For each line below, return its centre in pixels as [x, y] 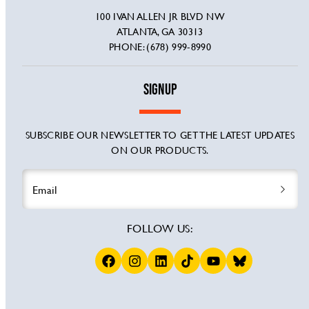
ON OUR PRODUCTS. [160, 150]
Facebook [118, 256]
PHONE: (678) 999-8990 [160, 46]
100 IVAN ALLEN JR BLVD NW [160, 16]
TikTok [190, 256]
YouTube [220, 256]
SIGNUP [160, 90]
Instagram [143, 256]
